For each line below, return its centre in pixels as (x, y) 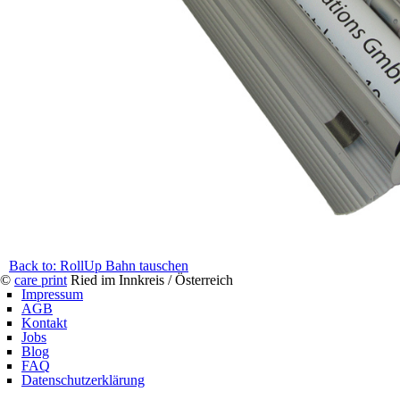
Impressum (52, 294)
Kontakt (44, 323)
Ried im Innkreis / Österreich (150, 280)
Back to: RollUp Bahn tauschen (99, 266)
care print (41, 280)
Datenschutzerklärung (83, 380)
